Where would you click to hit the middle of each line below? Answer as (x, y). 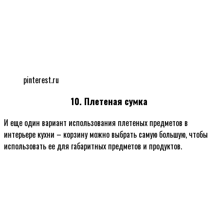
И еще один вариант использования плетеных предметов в (96, 123)
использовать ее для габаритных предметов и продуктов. (93, 146)
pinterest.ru (41, 80)
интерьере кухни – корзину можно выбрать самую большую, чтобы (106, 135)
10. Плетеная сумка (109, 101)
